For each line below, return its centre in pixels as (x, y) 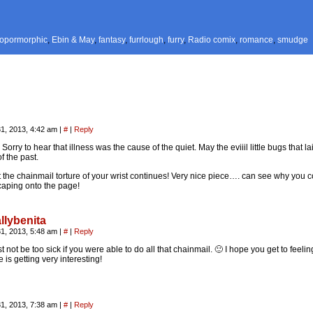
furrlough (147, 40)
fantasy (112, 40)
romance (257, 40)
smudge (293, 40)
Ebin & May (73, 40)
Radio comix (212, 40)
